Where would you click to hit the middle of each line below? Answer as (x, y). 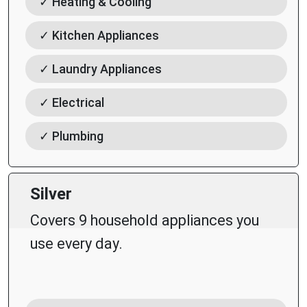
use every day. (76, 244)
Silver (51, 194)
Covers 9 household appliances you (145, 221)
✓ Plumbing (71, 136)
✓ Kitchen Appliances (99, 36)
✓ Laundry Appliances (100, 69)
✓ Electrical (72, 103)
